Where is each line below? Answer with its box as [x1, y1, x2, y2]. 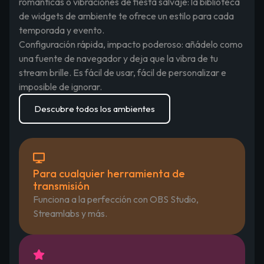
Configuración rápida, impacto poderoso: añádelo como [19, 38, 243, 50]
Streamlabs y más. [33, 207, 107, 219]
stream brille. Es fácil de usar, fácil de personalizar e [19, 66, 226, 78]
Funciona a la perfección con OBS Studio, [33, 193, 199, 205]
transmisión [33, 179, 90, 193]
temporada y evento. [19, 24, 104, 36]
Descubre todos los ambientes [34, 103, 155, 114]
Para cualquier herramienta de [33, 166, 185, 180]
